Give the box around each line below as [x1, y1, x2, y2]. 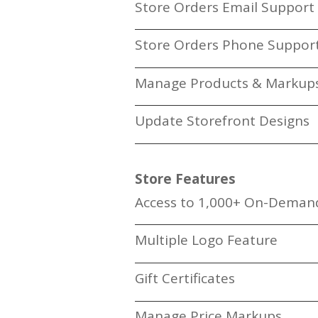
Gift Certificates [135, 268, 236, 287]
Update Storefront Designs [135, 111, 310, 131]
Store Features [135, 169, 236, 188]
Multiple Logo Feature [135, 231, 278, 250]
